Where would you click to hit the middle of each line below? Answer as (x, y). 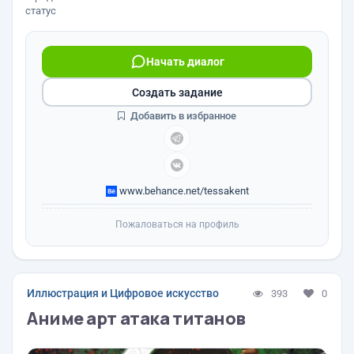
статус (41, 11)
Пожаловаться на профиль (177, 224)
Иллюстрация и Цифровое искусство (123, 293)
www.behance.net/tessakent (183, 191)
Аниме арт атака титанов (136, 318)
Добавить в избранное (182, 116)
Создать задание (177, 92)
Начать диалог (185, 62)
